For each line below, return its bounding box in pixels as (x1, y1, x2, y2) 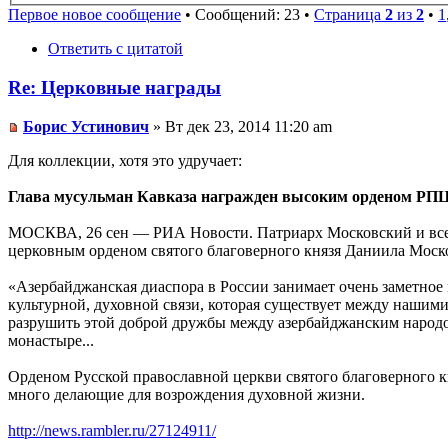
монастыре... (8, 331, 94, 349)
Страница (314, 6, 385, 24)
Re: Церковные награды (8, 77, 221, 98)
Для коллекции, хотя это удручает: (8, 151, 242, 169)
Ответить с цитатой (48, 40, 183, 58)
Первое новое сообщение (8, 6, 181, 24)
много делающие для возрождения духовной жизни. (8, 385, 365, 403)
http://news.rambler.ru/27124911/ (8, 421, 216, 439)
